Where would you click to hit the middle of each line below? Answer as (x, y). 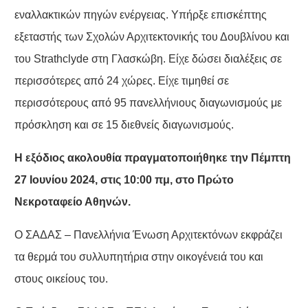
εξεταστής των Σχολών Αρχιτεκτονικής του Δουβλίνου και (152, 37)
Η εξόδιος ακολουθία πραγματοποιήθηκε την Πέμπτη (152, 158)
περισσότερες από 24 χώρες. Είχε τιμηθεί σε (121, 81)
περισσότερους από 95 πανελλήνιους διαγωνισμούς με (148, 103)
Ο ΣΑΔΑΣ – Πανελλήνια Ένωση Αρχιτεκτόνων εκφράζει (148, 235)
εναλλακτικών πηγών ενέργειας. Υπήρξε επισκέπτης (140, 15)
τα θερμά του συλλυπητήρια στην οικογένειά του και (139, 257)
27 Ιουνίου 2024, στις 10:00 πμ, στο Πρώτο (124, 180)
